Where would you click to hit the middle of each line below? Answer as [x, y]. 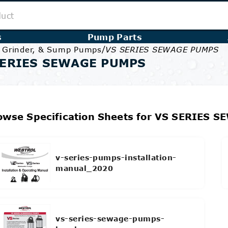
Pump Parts [115, 37]
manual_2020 [84, 168]
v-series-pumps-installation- [116, 157]
